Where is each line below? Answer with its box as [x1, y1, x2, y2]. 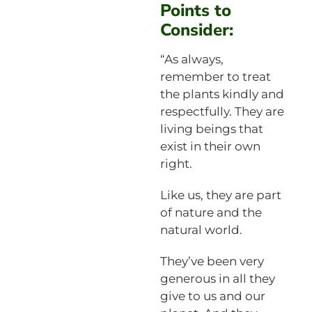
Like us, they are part [159, 187, 281, 202]
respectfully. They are [159, 104, 284, 118]
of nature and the [159, 205, 262, 219]
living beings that [159, 121, 263, 136]
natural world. [159, 222, 242, 237]
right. [159, 156, 192, 171]
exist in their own [159, 139, 260, 153]
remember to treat [159, 69, 271, 84]
